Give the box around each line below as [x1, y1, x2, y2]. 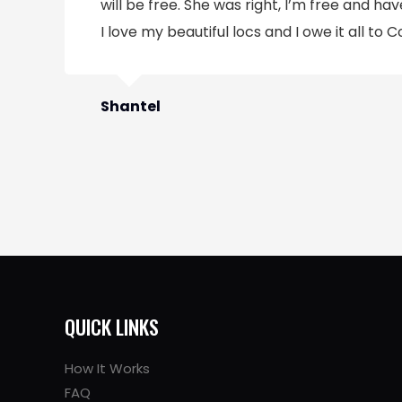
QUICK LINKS [65, 310, 159, 341]
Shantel [100, 95, 161, 117]
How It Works [65, 358, 150, 378]
